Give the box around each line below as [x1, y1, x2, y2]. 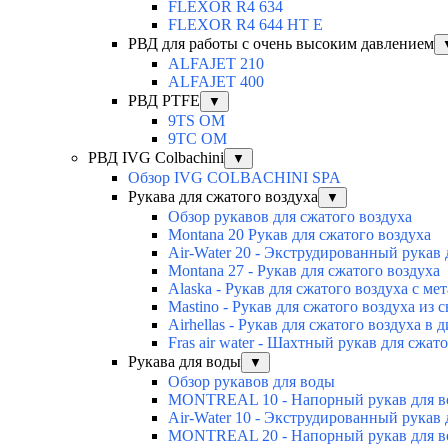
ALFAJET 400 [168, 72, 264, 90]
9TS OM [168, 111, 225, 129]
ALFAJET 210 [168, 54, 264, 72]
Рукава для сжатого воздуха [128, 187, 318, 205]
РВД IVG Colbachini [88, 148, 224, 166]
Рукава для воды [128, 352, 241, 370]
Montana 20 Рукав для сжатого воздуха [168, 225, 431, 243]
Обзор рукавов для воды [168, 372, 335, 390]
